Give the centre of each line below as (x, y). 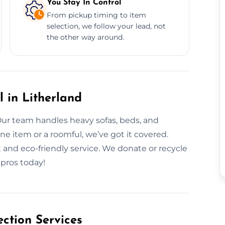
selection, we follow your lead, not (106, 26)
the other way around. (85, 37)
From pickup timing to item (96, 15)
